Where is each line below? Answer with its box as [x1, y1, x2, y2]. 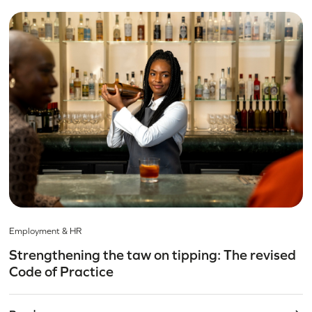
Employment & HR [9, 225, 82, 236]
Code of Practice [9, 263, 114, 279]
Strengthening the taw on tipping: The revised [9, 247, 297, 263]
